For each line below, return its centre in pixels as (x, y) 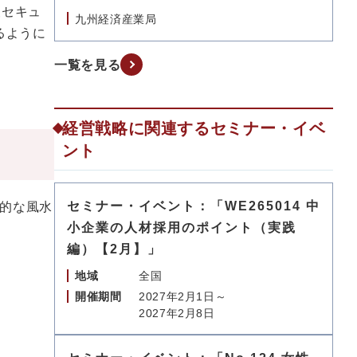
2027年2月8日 (177, 313)
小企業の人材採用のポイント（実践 (182, 228)
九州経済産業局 (116, 19)
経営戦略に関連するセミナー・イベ (194, 128)
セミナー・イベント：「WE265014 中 (194, 206)
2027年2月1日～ (183, 296)
